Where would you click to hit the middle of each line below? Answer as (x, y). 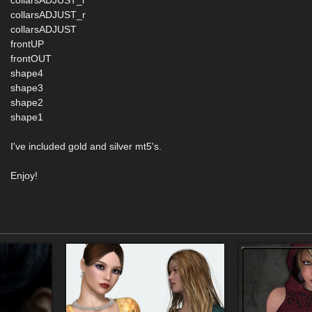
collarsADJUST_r (48, 15)
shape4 (27, 73)
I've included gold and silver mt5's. (86, 146)
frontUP (28, 44)
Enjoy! (24, 175)
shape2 (27, 102)
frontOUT (31, 58)
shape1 (27, 117)
